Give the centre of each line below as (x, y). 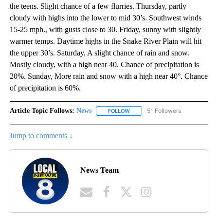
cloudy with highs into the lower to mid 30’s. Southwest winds (106, 18)
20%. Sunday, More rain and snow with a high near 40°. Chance (109, 76)
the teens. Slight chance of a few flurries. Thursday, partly (98, 6)
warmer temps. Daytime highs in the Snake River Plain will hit (106, 41)
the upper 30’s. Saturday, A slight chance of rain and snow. (100, 53)
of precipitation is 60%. (45, 88)
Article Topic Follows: (42, 110)
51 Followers (164, 110)
